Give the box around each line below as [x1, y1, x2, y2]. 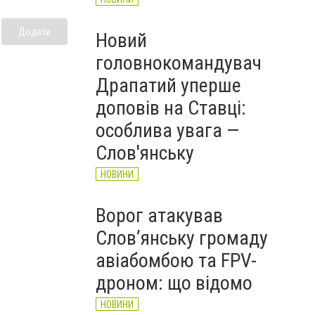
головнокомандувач [96, 51, 262, 75]
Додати [18, 25, 51, 37]
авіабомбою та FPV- [96, 249, 257, 272]
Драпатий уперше [96, 74, 241, 97]
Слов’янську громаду [96, 226, 268, 250]
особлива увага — [96, 119, 239, 142]
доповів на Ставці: [96, 96, 246, 120]
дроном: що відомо [96, 271, 252, 295]
